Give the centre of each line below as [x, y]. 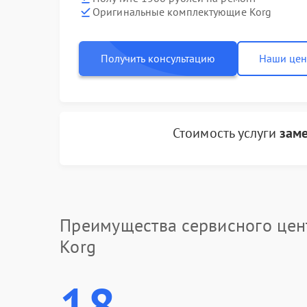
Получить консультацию [158, 58]
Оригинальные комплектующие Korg [182, 12]
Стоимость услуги [226, 133]
